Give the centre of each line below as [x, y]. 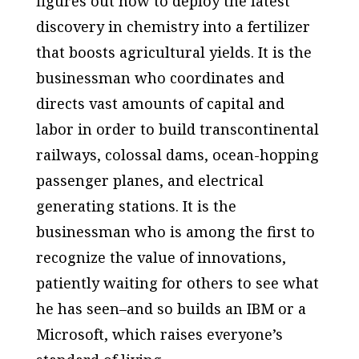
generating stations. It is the [136, 206]
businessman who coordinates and [160, 77]
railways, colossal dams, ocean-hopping [177, 154]
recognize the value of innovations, [161, 257]
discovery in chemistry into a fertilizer [173, 26]
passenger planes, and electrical [149, 180]
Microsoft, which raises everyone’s [159, 334]
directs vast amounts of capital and [160, 103]
